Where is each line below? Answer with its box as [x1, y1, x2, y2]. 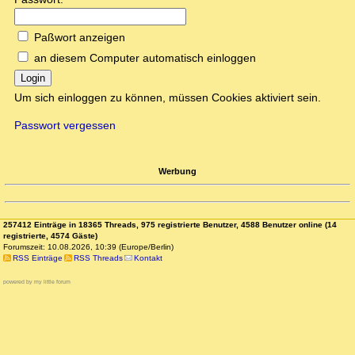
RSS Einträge [12, 254, 63, 263]
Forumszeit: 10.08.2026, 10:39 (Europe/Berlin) [3, 242, 174, 252]
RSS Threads [73, 254, 123, 263]
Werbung [158, 166, 197, 176]
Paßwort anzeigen [34, 31, 125, 44]
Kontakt [134, 254, 163, 263]
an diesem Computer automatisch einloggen [34, 52, 256, 65]
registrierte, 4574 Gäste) [3, 231, 97, 241]
